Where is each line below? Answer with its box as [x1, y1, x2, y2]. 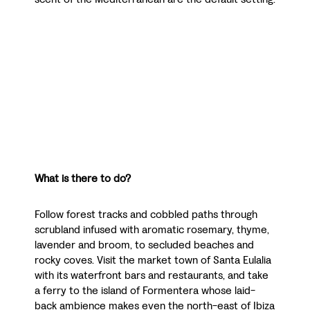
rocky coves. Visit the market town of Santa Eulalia [35, 253, 271, 268]
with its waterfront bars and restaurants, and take [35, 268, 268, 283]
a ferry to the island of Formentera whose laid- [35, 283, 255, 298]
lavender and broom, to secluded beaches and [35, 237, 254, 253]
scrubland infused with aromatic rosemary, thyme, [35, 222, 269, 237]
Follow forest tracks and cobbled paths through [35, 207, 257, 222]
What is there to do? [35, 171, 131, 186]
